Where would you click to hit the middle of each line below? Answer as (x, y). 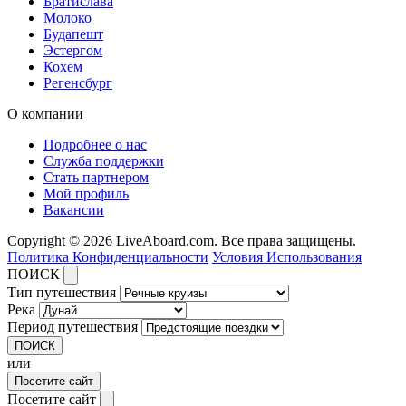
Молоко (68, 17)
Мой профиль (86, 193)
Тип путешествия (62, 292)
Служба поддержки (104, 160)
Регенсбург (78, 82)
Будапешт (73, 34)
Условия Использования (287, 256)
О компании (45, 113)
